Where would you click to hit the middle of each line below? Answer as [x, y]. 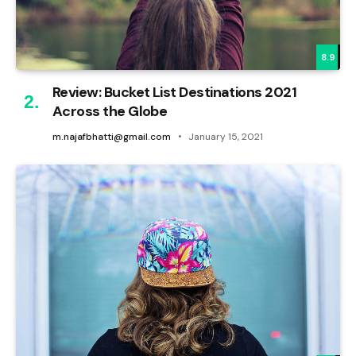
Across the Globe [110, 112]
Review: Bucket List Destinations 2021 [175, 93]
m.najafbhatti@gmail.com [112, 137]
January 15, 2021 [226, 137]
